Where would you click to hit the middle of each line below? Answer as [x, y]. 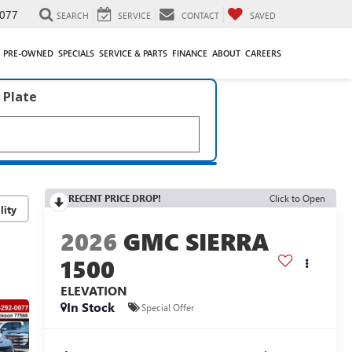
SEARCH [73, 15]
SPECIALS [76, 53]
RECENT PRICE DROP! [114, 198]
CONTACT [200, 15]
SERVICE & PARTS [133, 53]
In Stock [90, 307]
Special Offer [167, 307]
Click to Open [297, 198]
